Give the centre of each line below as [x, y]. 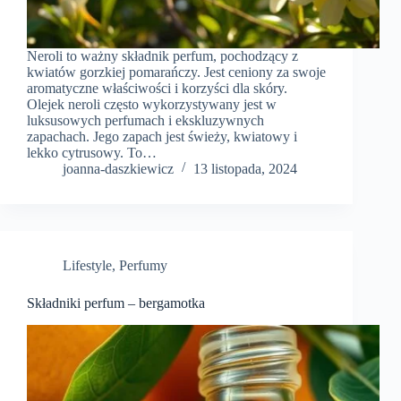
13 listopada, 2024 [245, 169]
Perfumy [143, 266]
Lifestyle [87, 266]
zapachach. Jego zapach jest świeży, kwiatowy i [162, 137]
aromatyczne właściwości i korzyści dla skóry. [157, 89]
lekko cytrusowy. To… [92, 153]
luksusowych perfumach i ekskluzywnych [145, 121]
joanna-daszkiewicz [118, 169]
